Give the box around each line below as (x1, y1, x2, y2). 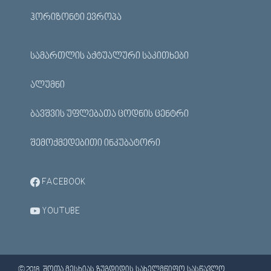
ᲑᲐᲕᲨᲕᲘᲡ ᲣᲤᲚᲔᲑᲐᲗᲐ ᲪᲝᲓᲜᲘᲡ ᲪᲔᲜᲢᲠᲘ (30, 109, 189, 119)
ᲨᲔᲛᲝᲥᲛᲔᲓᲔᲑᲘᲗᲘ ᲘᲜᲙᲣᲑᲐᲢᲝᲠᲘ (30, 139, 160, 148)
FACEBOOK (40, 177, 86, 187)
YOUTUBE (40, 206, 80, 216)
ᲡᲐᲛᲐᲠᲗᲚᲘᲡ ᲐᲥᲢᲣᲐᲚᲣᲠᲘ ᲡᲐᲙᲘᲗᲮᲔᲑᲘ (30, 51, 189, 61)
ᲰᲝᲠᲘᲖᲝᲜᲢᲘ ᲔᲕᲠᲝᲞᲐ (30, 13, 122, 22)
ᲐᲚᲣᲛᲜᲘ (30, 80, 65, 90)
